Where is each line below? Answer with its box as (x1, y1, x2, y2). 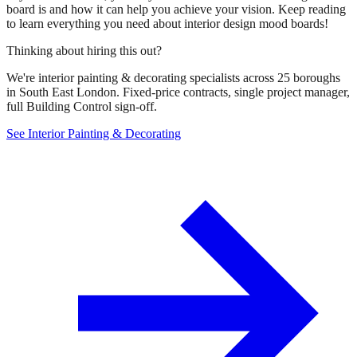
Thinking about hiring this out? (6, 43, 162, 57)
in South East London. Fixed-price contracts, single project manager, (6, 84, 350, 99)
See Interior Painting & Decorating (6, 126, 181, 140)
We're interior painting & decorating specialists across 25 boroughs (6, 70, 340, 84)
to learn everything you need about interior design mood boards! (6, 16, 328, 30)
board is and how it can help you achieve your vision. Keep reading (6, 2, 346, 16)
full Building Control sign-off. (6, 99, 157, 113)
